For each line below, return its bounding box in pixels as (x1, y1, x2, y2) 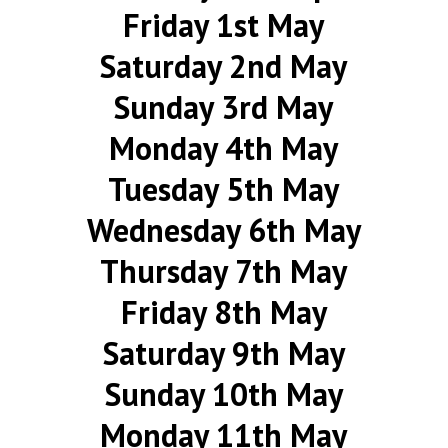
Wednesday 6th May (86, 209, 361, 251)
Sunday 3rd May (114, 86, 334, 128)
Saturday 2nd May (100, 45, 348, 87)
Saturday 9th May (102, 332, 345, 374)
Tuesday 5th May (108, 168, 340, 210)
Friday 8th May (120, 291, 327, 333)
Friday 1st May (123, 4, 325, 46)
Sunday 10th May (104, 373, 343, 415)
